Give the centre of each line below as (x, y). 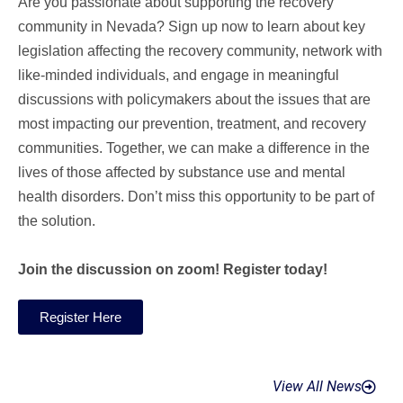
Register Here (81, 317)
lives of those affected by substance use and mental (182, 172)
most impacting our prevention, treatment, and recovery (192, 124)
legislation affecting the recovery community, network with (200, 51)
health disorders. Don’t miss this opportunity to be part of (196, 197)
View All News (317, 386)
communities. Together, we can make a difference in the (194, 148)
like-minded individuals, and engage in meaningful (179, 75)
